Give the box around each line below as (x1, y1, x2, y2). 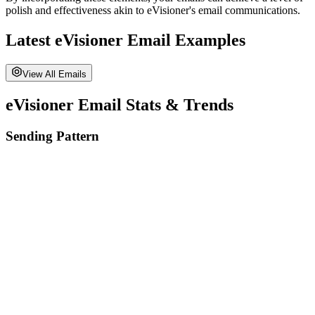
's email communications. (189, 4, 300, 17)
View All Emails (22, 68, 86, 79)
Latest (6, 30, 55, 49)
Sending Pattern (6, 128, 99, 143)
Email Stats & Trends (74, 95, 233, 114)
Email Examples (123, 30, 245, 49)
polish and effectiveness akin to (6, 4, 147, 17)
